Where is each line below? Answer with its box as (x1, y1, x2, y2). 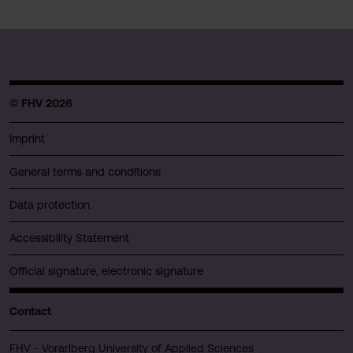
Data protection (9, 198, 90, 211)
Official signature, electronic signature (9, 264, 203, 277)
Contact (9, 304, 51, 318)
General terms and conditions (9, 165, 161, 178)
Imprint (9, 132, 45, 145)
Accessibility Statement (9, 231, 129, 244)
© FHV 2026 (9, 96, 72, 110)
